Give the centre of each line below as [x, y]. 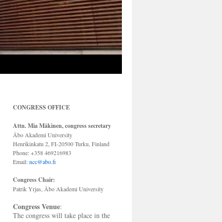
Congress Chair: [34, 180]
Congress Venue [36, 206]
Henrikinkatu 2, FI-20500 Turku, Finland [61, 144]
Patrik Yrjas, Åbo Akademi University [58, 189]
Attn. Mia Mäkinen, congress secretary [62, 126]
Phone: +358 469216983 [42, 153]
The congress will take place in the [61, 215]
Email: [21, 162]
